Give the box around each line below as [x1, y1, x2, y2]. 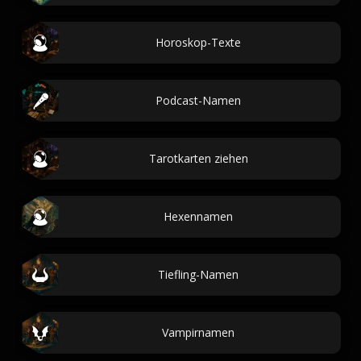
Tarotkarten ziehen [148, 151, 248, 166]
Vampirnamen [162, 325, 234, 340]
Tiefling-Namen [158, 267, 239, 282]
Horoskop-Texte [156, 35, 241, 50]
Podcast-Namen [156, 93, 241, 108]
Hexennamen [164, 209, 233, 224]
